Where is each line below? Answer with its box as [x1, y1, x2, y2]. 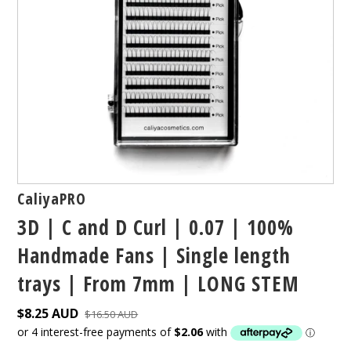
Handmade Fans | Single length [17, 241, 291, 270]
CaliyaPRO [17, 187, 87, 209]
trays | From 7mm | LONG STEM [17, 269, 300, 298]
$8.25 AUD [17, 304, 79, 322]
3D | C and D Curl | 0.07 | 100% [17, 212, 295, 241]
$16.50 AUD [85, 306, 139, 321]
